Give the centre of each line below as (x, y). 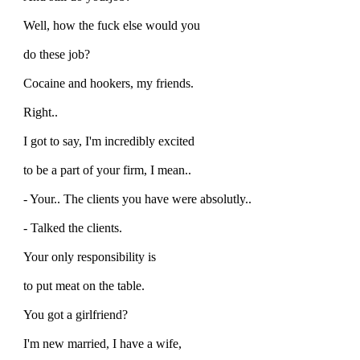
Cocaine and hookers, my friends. (108, 83)
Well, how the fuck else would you (112, 25)
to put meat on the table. (84, 285)
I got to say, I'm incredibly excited (109, 141)
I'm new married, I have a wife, (102, 343)
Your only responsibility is (90, 256)
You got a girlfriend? (76, 314)
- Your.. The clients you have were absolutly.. (137, 198)
